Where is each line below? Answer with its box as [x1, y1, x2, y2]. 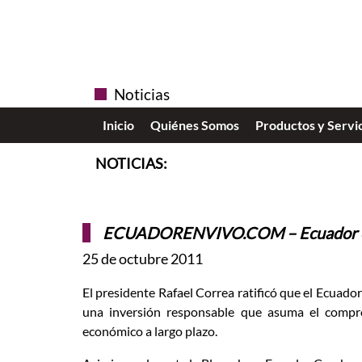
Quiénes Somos [150, 117, 239, 133]
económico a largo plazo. [82, 323, 217, 339]
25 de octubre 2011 [82, 250, 203, 268]
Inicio [103, 117, 134, 133]
